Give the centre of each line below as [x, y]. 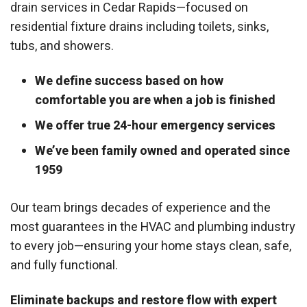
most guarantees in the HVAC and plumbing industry [153, 228]
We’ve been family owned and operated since [162, 151]
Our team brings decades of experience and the [140, 208]
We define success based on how [129, 82]
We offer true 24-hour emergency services [155, 126]
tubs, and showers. [62, 46]
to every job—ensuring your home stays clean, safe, [151, 247]
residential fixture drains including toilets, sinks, [139, 27]
